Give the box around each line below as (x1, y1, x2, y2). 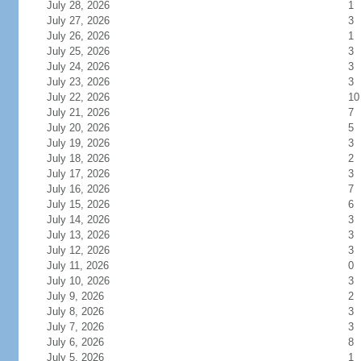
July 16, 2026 (46, 183, 129, 195)
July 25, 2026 (46, 45, 129, 57)
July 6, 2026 (46, 336, 123, 348)
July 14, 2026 (46, 214, 129, 226)
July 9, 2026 (46, 290, 123, 302)
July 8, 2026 (46, 305, 123, 317)
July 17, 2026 (46, 168, 129, 180)
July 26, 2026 (46, 30, 129, 42)
